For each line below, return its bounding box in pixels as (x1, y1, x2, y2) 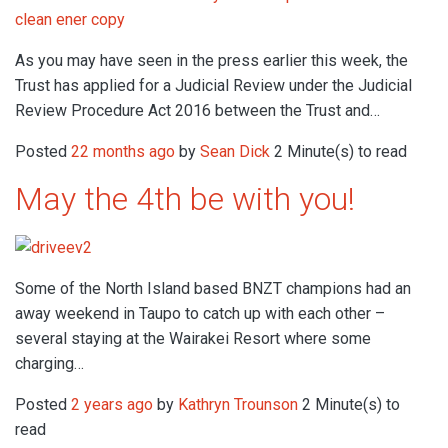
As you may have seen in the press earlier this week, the (15, 50, 408, 70)
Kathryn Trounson (178, 395, 298, 415)
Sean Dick (200, 141, 270, 161)
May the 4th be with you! (15, 179, 355, 218)
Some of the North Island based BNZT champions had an (15, 279, 411, 299)
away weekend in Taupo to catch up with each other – (15, 304, 385, 324)
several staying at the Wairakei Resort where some (15, 329, 371, 349)
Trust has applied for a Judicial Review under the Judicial (15, 75, 412, 95)
